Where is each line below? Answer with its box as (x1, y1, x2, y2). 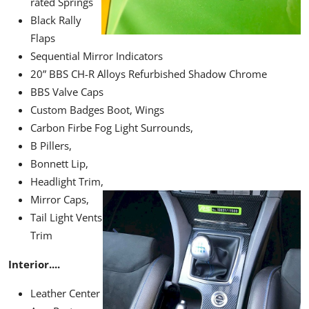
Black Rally (30, 13, 81, 28)
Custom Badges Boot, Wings (30, 103, 164, 117)
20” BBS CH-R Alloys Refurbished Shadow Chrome (30, 67, 267, 81)
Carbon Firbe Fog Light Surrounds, (30, 121, 193, 135)
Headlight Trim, (30, 175, 103, 189)
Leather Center (30, 286, 100, 301)
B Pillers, (30, 139, 72, 153)
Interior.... (8, 257, 60, 272)
